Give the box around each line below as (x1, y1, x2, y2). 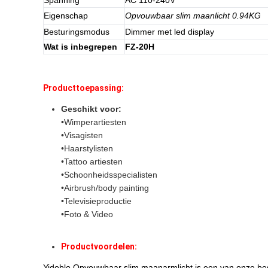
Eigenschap (44, 11, 88, 20)
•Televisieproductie (61, 196, 132, 206)
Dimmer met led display (125, 27, 214, 36)
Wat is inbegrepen (44, 42, 117, 51)
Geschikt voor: (61, 104, 121, 114)
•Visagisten (61, 130, 103, 140)
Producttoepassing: (43, 83, 124, 93)
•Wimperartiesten (61, 117, 126, 127)
